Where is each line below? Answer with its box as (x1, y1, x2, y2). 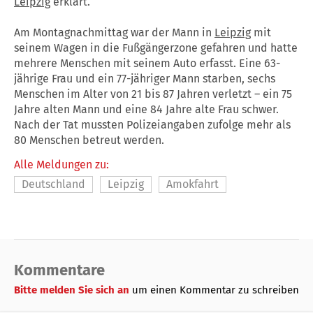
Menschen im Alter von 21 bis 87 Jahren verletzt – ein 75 (14, 87, 292, 101)
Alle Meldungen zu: (14, 157, 109, 171)
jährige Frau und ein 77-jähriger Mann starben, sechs (14, 71, 275, 85)
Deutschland (22, 177, 85, 191)
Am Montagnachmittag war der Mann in (14, 25, 214, 39)
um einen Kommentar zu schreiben (132, 283, 299, 296)
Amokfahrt (166, 177, 219, 191)
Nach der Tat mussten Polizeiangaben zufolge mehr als (14, 117, 291, 131)
